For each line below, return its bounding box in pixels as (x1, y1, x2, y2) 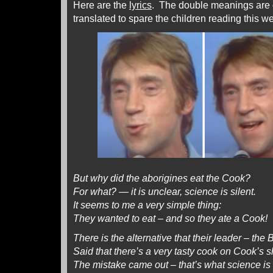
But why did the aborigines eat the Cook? (73, 172, 250, 184)
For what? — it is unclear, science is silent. (73, 186, 256, 197)
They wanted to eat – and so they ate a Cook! (73, 213, 268, 224)
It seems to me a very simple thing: (73, 199, 221, 211)
